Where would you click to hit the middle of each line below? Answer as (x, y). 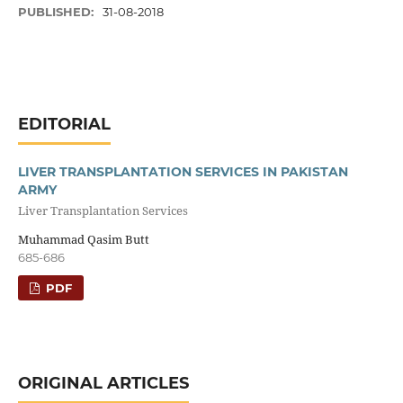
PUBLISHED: (57, 12)
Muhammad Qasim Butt (83, 239)
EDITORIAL (64, 124)
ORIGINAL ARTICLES (103, 383)
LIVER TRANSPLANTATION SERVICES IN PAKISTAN (183, 171)
